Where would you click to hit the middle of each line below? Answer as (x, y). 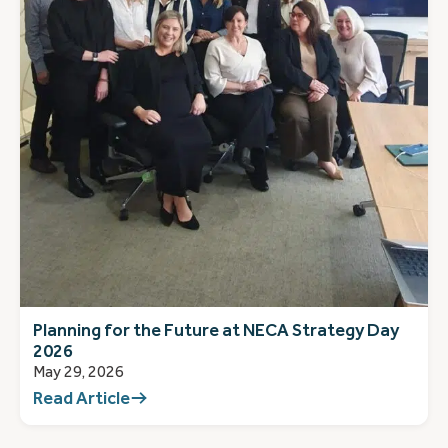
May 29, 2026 (78, 371)
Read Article (81, 398)
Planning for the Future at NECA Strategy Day (215, 329)
